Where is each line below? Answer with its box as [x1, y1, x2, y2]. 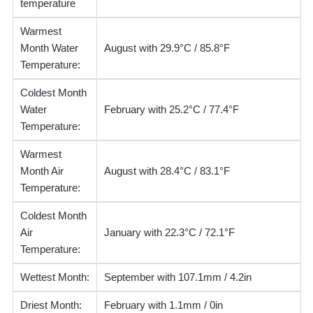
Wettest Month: [20, 270, 89, 283]
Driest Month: [20, 298, 82, 311]
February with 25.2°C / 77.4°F [103, 103, 239, 115]
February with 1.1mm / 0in [103, 298, 223, 311]
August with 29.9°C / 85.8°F [103, 41, 230, 54]
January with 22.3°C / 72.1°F [103, 226, 235, 238]
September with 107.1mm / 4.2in [103, 270, 252, 283]
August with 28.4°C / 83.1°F [103, 164, 230, 177]
